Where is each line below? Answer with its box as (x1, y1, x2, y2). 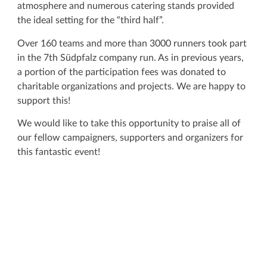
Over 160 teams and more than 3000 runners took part (17, 38, 247, 48)
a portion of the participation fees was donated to (17, 67, 226, 77)
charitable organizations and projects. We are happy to (17, 81, 246, 91)
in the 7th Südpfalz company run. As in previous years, (17, 52, 244, 63)
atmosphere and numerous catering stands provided (17, 1, 234, 11)
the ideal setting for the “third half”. (17, 15, 164, 26)
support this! (17, 95, 70, 105)
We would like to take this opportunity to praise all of (17, 119, 241, 129)
